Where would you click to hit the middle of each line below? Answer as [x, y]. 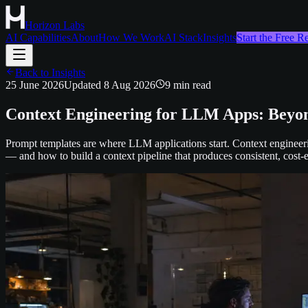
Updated [84, 85]
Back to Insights [50, 73]
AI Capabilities [38, 37]
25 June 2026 [35, 85]
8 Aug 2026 [130, 85]
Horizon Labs [55, 25]
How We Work [131, 37]
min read [191, 85]
